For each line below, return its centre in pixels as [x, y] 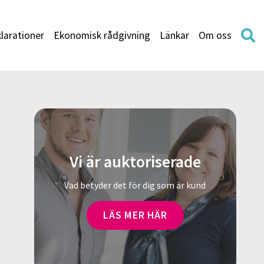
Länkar [174, 35]
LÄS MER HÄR [135, 215]
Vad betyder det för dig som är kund [135, 185]
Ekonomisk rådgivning [102, 35]
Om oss [215, 35]
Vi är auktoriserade [135, 162]
